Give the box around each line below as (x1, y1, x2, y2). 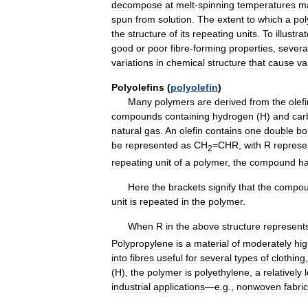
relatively (263, 266, 302, 278)
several (200, 252, 232, 263)
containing (165, 111, 210, 122)
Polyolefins (111, 82, 164, 93)
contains (206, 125, 242, 136)
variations (111, 57, 153, 68)
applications (153, 280, 205, 292)
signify (208, 181, 236, 192)
